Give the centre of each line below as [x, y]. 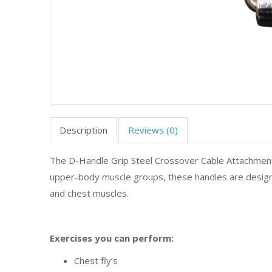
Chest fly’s [96, 260]
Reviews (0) [153, 130]
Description [84, 130]
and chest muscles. [91, 193]
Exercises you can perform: [112, 238]
